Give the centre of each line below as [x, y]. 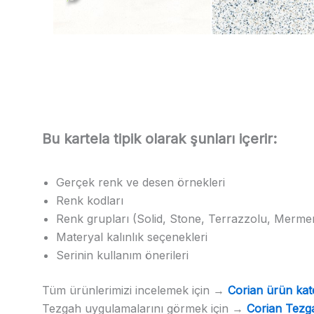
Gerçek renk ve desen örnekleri [141, 182]
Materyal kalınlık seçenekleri [132, 237]
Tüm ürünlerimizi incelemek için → [135, 290]
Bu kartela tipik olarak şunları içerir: [159, 138]
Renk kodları [90, 200]
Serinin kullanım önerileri [122, 255]
